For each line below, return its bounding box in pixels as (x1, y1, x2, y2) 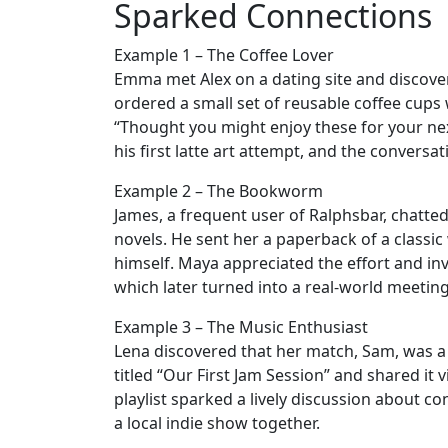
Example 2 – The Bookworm (114, 180, 323, 203)
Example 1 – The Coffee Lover (114, 44, 334, 67)
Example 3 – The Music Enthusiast (114, 316, 368, 339)
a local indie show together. (114, 412, 320, 435)
